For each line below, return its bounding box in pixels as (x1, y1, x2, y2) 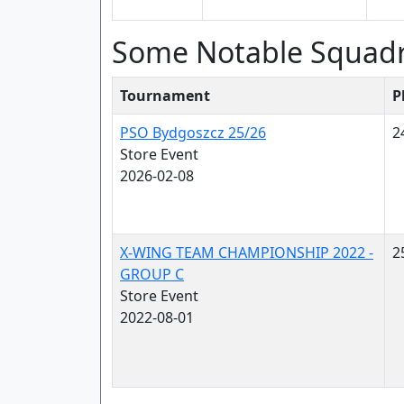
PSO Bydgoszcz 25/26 (120, 123, 266, 142)
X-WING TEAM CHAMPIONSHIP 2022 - (120, 243, 373, 262)
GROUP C (120, 264, 184, 284)
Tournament (120, 86, 210, 106)
